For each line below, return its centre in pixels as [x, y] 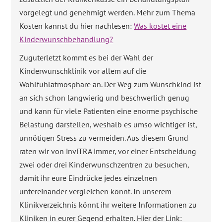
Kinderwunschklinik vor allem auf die [83, 71]
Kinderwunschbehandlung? [66, 39]
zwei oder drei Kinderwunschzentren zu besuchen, [104, 164]
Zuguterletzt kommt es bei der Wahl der [86, 57]
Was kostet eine [160, 26]
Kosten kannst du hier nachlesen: [77, 26]
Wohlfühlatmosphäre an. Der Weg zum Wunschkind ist [111, 84]
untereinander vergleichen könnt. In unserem [96, 191]
